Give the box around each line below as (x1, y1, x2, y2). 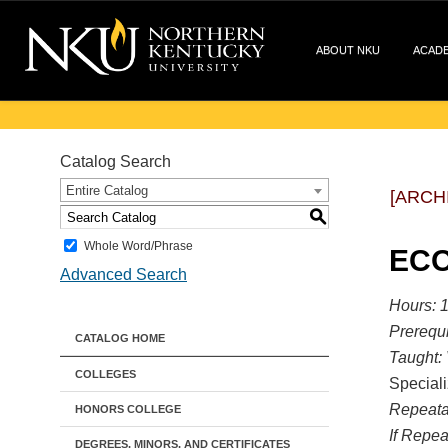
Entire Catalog (66, 183, 148, 198)
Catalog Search (60, 153, 171, 170)
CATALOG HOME (75, 332, 165, 344)
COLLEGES (75, 368, 136, 380)
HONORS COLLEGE (75, 403, 181, 415)
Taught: (389, 349, 442, 366)
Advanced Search (60, 265, 187, 283)
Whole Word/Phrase (84, 238, 193, 253)
